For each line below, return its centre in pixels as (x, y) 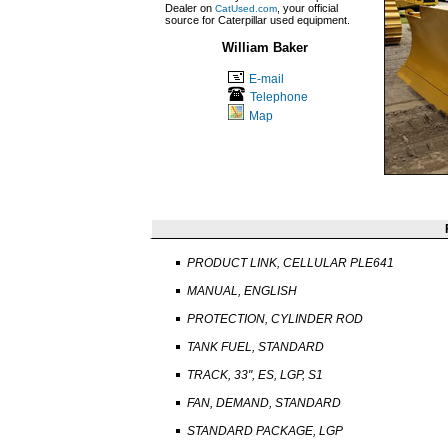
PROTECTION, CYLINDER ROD (275, 319)
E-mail (266, 79)
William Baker (265, 47)
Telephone (278, 97)
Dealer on (190, 8)
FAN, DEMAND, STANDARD (264, 403)
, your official (307, 8)
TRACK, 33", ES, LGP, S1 (255, 375)
